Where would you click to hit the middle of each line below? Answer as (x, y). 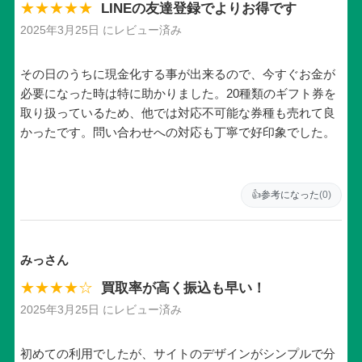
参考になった (290, 195)
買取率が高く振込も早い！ (183, 287)
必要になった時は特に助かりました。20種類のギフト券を (178, 94)
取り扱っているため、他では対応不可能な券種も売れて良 (177, 113)
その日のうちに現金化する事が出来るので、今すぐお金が (177, 74)
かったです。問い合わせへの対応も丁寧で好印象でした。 (177, 133)
